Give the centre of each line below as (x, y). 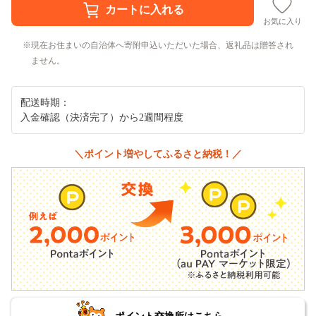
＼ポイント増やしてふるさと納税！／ (158, 153)
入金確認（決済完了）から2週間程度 (102, 117)
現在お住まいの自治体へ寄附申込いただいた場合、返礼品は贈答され (162, 45)
